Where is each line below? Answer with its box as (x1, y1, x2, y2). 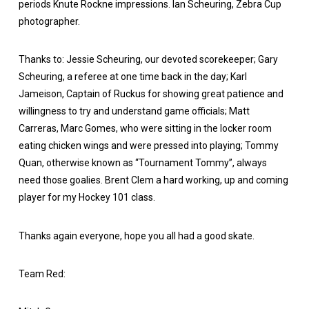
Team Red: (18, 268, 66, 279)
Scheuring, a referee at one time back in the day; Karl (18, 71, 247, 83)
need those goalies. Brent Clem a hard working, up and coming (18, 175, 288, 186)
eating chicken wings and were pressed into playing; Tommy (18, 140, 279, 152)
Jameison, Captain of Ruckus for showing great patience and (18, 88, 283, 100)
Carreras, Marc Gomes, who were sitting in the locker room (18, 123, 272, 134)
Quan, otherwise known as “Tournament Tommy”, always (18, 157, 267, 169)
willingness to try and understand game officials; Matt (18, 106, 250, 117)
